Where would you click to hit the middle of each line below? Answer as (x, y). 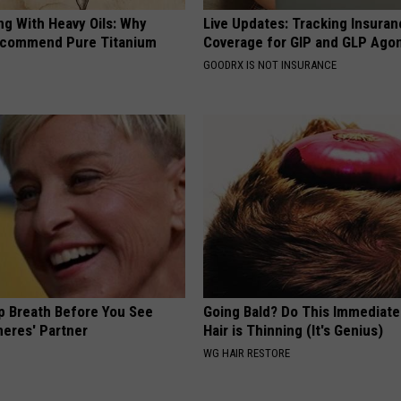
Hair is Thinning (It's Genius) (294, 331)
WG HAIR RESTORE (247, 354)
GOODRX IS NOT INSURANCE (270, 65)
